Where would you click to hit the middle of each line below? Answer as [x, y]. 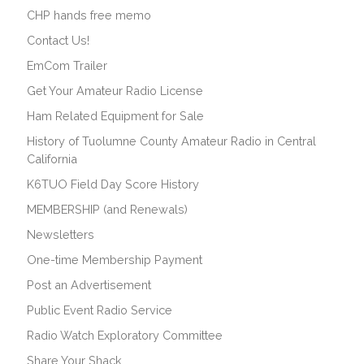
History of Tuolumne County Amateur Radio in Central [171, 141]
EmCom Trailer [67, 65]
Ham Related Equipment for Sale [115, 115]
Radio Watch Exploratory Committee [125, 335]
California [52, 158]
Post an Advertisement [89, 284]
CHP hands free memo [89, 15]
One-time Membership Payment [115, 259]
